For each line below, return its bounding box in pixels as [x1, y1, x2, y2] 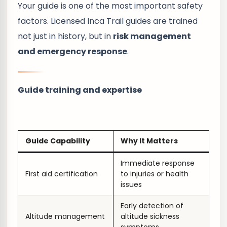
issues [121, 179, 142, 190]
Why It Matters [121, 136, 178, 146]
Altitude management [25, 211, 105, 221]
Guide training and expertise [18, 84, 142, 96]
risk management [113, 30, 191, 42]
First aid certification [25, 169, 98, 179]
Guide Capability [25, 136, 90, 146]
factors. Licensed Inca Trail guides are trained [18, 15, 198, 27]
